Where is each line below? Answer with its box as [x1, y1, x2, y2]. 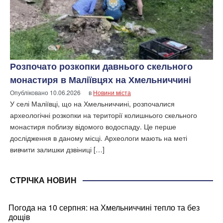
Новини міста [93, 88, 131, 97]
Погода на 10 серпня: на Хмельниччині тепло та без [8, 202, 200, 214]
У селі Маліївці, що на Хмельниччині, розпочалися [10, 99, 175, 109]
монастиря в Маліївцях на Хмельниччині [10, 74, 191, 86]
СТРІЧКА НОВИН [10, 175, 77, 186]
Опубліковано [10, 88, 50, 97]
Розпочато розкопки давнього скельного [10, 60, 193, 73]
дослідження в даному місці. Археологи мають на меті [10, 133, 187, 143]
